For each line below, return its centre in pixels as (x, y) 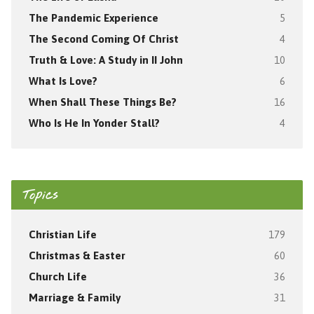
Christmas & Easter (77, 255)
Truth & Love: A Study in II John (105, 60)
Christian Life (62, 234)
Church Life (57, 276)
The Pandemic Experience (93, 18)
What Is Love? (63, 81)
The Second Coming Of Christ (103, 39)
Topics (40, 195)
